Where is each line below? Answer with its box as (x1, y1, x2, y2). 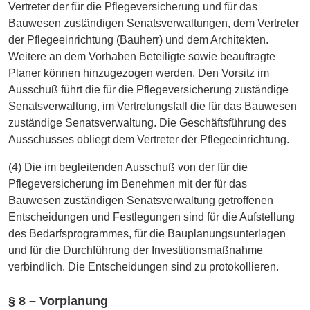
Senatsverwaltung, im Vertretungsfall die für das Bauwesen (8, 100, 297, 112)
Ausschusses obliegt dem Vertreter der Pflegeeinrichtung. (8, 133, 289, 145)
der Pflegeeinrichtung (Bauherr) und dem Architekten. (8, 33, 268, 46)
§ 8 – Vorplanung (8, 294, 108, 309)
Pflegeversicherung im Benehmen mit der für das (8, 177, 247, 190)
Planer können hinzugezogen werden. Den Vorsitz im (8, 66, 269, 79)
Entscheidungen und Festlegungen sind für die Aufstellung (8, 210, 295, 223)
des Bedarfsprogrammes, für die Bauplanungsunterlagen (8, 227, 286, 239)
